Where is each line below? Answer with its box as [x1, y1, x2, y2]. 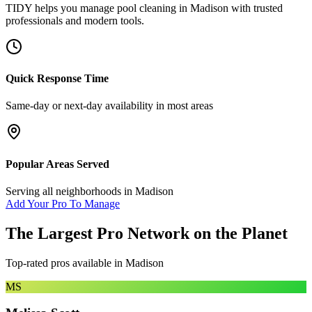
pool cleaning [117, 1, 176, 14]
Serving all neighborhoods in [6, 185, 135, 197]
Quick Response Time [6, 72, 109, 85]
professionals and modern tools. [6, 14, 144, 26]
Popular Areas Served [6, 157, 109, 170]
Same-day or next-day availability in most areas [6, 100, 213, 112]
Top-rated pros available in [6, 256, 125, 269]
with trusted [228, 1, 283, 14]
